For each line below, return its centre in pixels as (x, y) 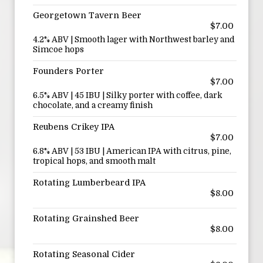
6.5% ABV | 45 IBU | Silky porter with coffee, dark (128, 95)
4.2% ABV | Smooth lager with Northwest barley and (134, 40)
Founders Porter (68, 71)
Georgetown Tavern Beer (87, 15)
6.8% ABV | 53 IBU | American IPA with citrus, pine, (132, 151)
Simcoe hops (58, 50)
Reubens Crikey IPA (74, 127)
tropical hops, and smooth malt (94, 161)
